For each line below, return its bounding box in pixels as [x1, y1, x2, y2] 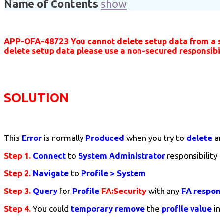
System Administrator [78, 151, 165, 161]
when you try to [126, 133, 186, 143]
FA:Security [101, 186, 146, 196]
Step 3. [4, 186, 31, 196]
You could [33, 204, 71, 214]
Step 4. [4, 204, 31, 214]
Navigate [33, 168, 69, 178]
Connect [33, 151, 66, 161]
